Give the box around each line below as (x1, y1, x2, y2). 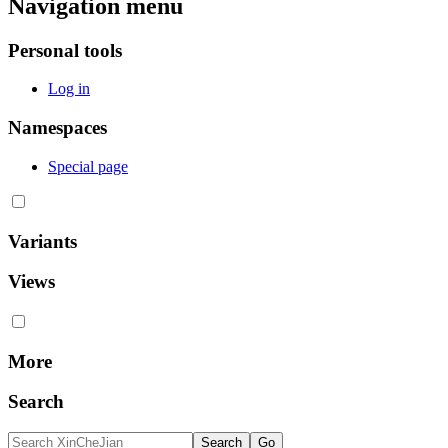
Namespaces (8, 117, 107, 139)
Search (8, 391, 64, 413)
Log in (48, 80, 90, 98)
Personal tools (8, 39, 122, 61)
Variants (8, 230, 77, 252)
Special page (48, 157, 128, 175)
